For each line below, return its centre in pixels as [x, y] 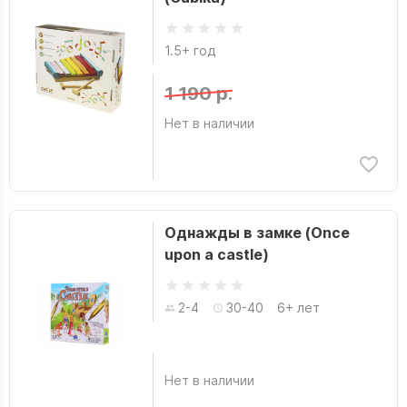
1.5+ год [189, 50]
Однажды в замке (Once [257, 233]
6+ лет [298, 308]
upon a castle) [216, 254]
